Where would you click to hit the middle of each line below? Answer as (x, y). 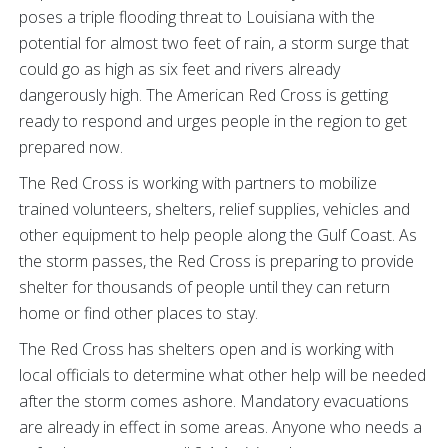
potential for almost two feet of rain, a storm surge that (214, 43)
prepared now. (71, 147)
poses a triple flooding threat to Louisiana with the (197, 17)
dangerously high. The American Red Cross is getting (203, 95)
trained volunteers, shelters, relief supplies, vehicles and (214, 209)
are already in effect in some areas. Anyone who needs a (220, 427)
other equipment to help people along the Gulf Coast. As (218, 235)
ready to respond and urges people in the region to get (213, 121)
